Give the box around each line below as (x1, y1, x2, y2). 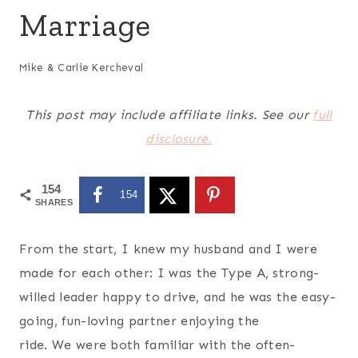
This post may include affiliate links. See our (26, 107, 313, 123)
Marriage (19, 5, 151, 44)
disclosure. (145, 131, 213, 147)
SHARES (35, 197, 73, 208)
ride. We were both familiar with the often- (19, 336, 296, 352)
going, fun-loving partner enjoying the (19, 312, 260, 328)
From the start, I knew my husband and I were (19, 241, 318, 257)
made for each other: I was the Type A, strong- (19, 265, 320, 280)
